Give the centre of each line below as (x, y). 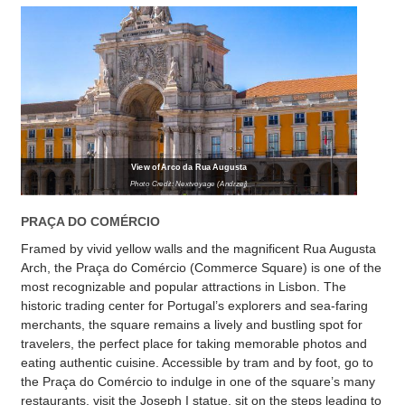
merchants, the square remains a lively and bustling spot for (192, 324)
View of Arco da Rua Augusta (189, 167)
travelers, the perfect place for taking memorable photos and (194, 343)
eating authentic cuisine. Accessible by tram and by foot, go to (197, 362)
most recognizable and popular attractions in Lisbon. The (184, 286)
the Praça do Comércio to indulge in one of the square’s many (198, 381)
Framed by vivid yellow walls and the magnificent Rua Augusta (198, 248)
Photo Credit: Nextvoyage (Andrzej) (189, 184)
